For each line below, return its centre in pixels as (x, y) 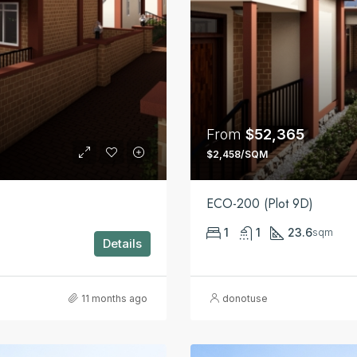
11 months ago (114, 298)
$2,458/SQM (237, 154)
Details (122, 243)
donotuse (245, 298)
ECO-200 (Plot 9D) (260, 203)
